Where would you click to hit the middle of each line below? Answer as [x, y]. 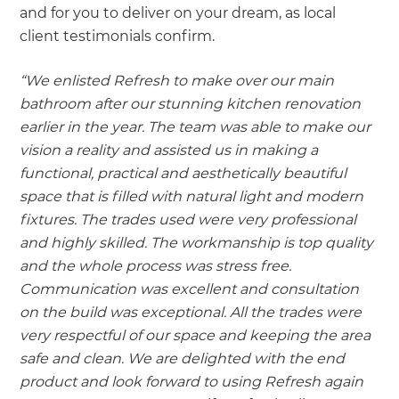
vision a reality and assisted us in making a [169, 150]
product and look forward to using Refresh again [192, 381]
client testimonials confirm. [118, 36]
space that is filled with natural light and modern [192, 196]
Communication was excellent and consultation [190, 289]
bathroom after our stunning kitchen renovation [191, 103]
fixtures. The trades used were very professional [188, 219]
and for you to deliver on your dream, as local [178, 12]
